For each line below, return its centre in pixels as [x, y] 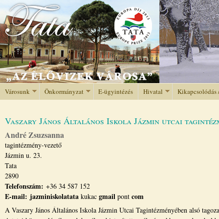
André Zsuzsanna [34, 135]
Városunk [17, 91]
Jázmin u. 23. [23, 155]
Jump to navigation [109, 6]
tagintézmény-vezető [33, 145]
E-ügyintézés [116, 91]
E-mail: [17, 196]
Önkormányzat [64, 91]
